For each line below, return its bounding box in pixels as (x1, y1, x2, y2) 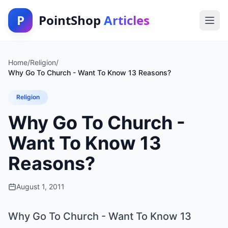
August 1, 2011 (16, 182, 65, 191)
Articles (104, 12, 150, 28)
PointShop (39, 12, 104, 28)
